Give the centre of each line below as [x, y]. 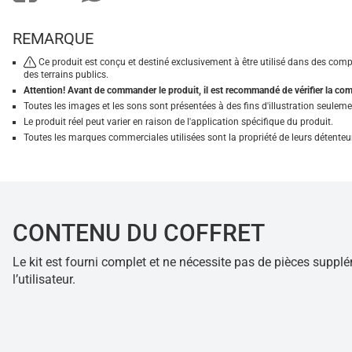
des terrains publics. [66, 75]
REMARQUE [53, 38]
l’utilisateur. [44, 279]
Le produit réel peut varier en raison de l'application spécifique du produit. [178, 122]
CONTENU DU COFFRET [139, 233]
